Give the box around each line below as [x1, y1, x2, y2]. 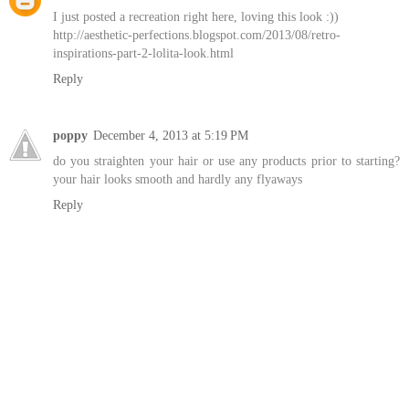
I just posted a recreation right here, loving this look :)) [53, 9, 339, 25]
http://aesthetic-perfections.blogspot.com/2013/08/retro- [53, 27, 341, 43]
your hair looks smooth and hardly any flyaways [53, 172, 302, 187]
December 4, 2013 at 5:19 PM [93, 128, 248, 143]
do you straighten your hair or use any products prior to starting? [53, 153, 400, 169]
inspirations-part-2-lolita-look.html [53, 46, 234, 61]
